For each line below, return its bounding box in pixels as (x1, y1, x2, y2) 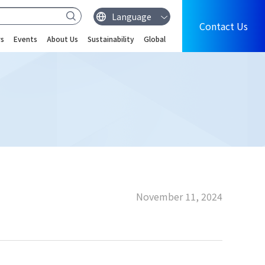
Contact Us (199, 19, 248, 33)
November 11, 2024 (136, 189, 222, 203)
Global (144, 34, 166, 44)
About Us (47, 34, 78, 44)
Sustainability (88, 34, 134, 44)
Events (14, 34, 37, 44)
